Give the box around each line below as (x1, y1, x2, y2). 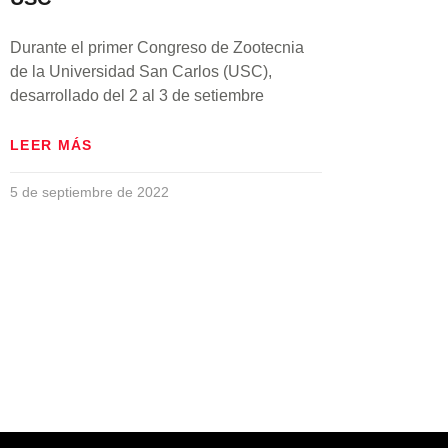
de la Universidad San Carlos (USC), (10, 62, 272, 80)
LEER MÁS (10, 136, 93, 153)
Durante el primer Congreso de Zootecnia (10, 38, 304, 56)
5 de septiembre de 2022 (10, 183, 169, 200)
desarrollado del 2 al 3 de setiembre (10, 86, 264, 104)
